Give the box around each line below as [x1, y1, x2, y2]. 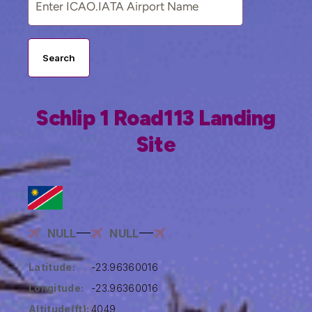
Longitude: [29, 281, 84, 294]
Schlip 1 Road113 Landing [36, 105, 276, 132]
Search [42, 52, 75, 64]
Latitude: [29, 260, 75, 273]
